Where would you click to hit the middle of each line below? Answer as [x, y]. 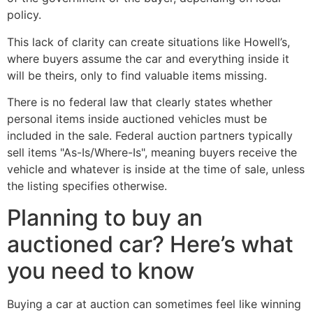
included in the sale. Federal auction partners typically [150, 136]
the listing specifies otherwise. [87, 186]
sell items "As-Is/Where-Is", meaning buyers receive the [152, 153]
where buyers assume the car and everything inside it [148, 58]
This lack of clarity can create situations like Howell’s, [148, 42]
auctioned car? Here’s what [150, 244]
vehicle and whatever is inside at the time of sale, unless [156, 169]
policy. [24, 15]
